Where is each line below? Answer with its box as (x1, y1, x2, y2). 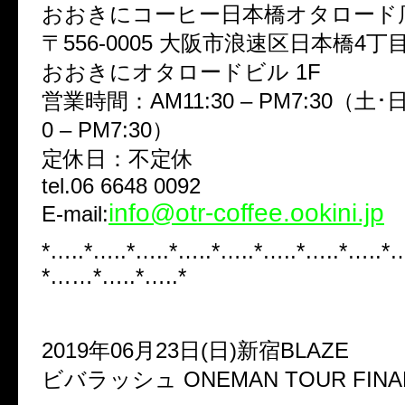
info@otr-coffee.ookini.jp (108, 198, 384, 227)
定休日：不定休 (42, 146, 193, 171)
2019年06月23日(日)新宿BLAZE (42, 337, 349, 363)
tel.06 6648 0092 (42, 173, 201, 198)
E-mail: (42, 201, 108, 226)
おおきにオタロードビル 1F (42, 59, 321, 84)
